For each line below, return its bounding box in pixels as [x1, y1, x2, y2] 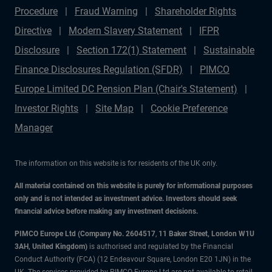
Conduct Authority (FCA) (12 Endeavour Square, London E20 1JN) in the [15, 255, 251, 263]
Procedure [15, 5, 58, 17]
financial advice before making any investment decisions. [15, 207, 198, 216]
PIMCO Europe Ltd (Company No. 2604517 [15, 229, 155, 238]
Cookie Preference [151, 103, 228, 114]
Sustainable [203, 44, 254, 56]
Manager [15, 122, 53, 134]
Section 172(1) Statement [76, 44, 186, 56]
